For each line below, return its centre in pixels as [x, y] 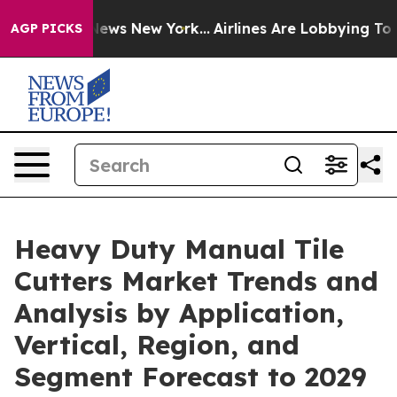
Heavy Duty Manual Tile [179, 249]
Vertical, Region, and [157, 345]
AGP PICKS [47, 28]
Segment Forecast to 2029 [191, 377]
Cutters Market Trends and [196, 281]
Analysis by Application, [179, 313]
